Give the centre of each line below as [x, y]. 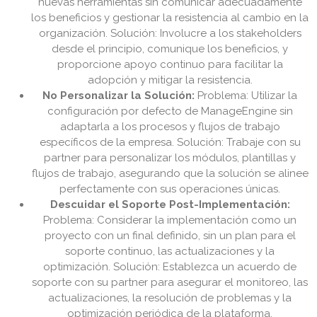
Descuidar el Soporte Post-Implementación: [170, 205]
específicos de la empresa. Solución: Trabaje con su [170, 143]
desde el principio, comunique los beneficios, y [170, 49]
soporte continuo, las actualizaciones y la [170, 252]
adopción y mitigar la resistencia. [170, 80]
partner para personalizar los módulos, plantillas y [170, 158]
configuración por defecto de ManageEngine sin [170, 111]
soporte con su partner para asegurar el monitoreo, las [170, 283]
